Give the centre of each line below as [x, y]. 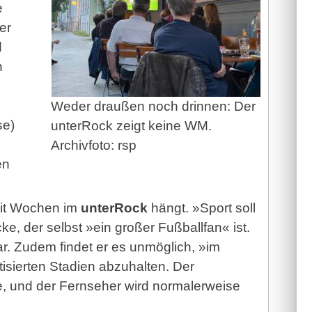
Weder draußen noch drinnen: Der [153, 106]
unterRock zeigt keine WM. [131, 125]
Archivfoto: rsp [94, 145]
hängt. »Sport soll [201, 208]
